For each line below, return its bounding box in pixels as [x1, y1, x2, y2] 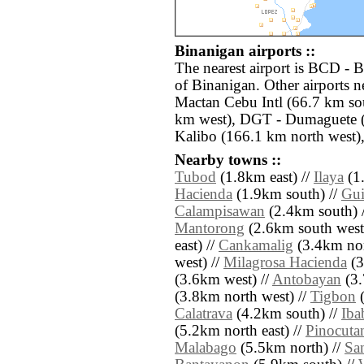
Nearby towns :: [175, 152, 281, 169]
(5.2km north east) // [175, 323, 305, 340]
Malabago [175, 340, 236, 357]
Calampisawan [175, 203, 265, 220]
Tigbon [310, 288, 356, 305]
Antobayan [272, 271, 341, 288]
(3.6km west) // [175, 271, 272, 288]
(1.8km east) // [216, 169, 314, 186]
